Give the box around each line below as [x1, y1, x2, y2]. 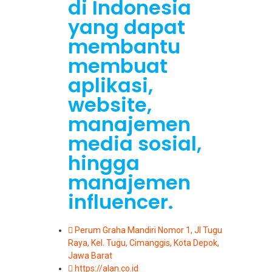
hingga [68, 149, 140, 177]
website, [68, 91, 152, 119]
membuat [68, 52, 168, 80]
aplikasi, [68, 72, 153, 100]
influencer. [68, 188, 173, 216]
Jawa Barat [68, 251, 112, 261]
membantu [68, 33, 180, 61]
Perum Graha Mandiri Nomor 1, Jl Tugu [75, 225, 222, 236]
